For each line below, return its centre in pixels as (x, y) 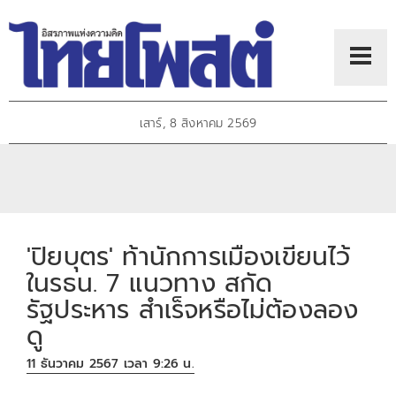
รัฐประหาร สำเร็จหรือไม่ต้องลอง (193, 309)
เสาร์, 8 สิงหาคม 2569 (198, 124)
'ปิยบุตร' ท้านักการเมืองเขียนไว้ (189, 256)
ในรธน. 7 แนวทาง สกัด (150, 283)
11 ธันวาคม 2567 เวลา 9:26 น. (110, 364)
